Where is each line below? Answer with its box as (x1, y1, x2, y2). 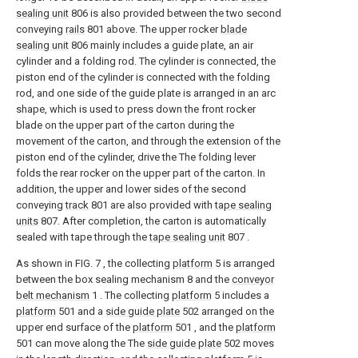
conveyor (232, 273, 274, 286)
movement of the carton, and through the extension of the (16, 135, 280, 148)
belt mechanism (16, 289, 89, 302)
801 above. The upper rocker (85, 23, 221, 36)
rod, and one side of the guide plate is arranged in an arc (16, 87, 276, 100)
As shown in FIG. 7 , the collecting (16, 257, 173, 270)
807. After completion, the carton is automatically (38, 215, 266, 228)
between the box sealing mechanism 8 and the (16, 273, 232, 286)
